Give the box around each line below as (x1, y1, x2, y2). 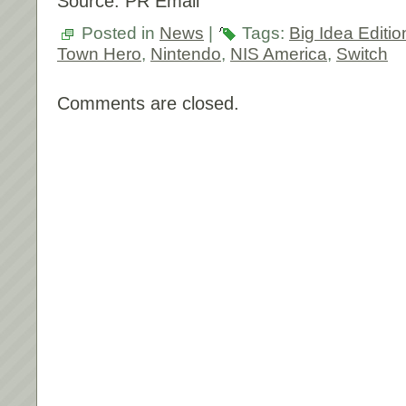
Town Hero (57, 43, 141, 63)
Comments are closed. (57, 92, 239, 113)
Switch (336, 43, 388, 63)
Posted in (77, 23, 159, 43)
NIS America (230, 43, 327, 63)
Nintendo (150, 43, 221, 63)
